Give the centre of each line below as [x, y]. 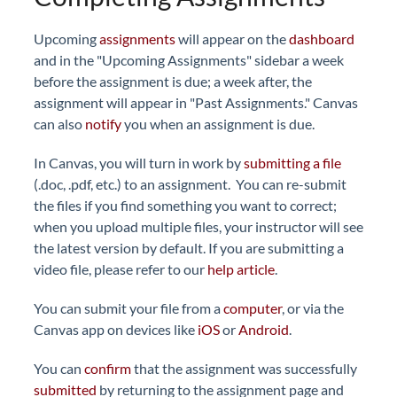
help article [241, 269]
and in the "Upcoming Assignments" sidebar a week [189, 60]
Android [264, 329]
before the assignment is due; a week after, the [173, 81]
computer [253, 308]
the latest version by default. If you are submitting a [189, 248]
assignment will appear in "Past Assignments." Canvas [196, 102]
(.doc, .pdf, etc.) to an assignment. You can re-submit [190, 184]
